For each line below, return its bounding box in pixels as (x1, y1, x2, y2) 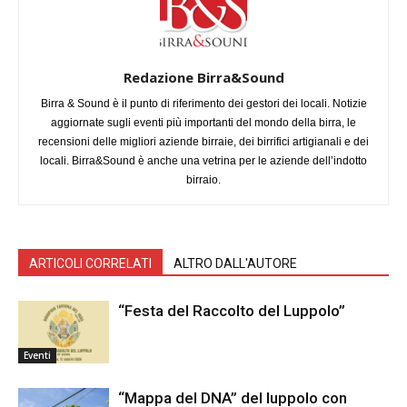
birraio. (186, 174, 221, 187)
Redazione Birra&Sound (123, 68, 284, 87)
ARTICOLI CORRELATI (29, 256, 152, 272)
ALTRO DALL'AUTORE (174, 256, 297, 272)
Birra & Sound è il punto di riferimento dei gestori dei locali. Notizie (40, 97, 367, 111)
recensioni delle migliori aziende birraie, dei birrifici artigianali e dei (38, 135, 369, 149)
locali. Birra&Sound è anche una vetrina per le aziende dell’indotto (40, 154, 367, 168)
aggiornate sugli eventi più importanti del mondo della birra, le (51, 116, 356, 130)
